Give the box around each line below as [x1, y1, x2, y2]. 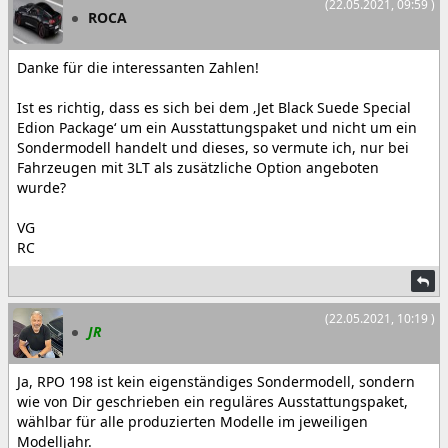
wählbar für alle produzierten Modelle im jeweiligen [17, 412, 368, 431]
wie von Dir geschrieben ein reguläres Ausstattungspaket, [17, 392, 408, 411]
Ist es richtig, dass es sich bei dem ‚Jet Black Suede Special [17, 98, 411, 117]
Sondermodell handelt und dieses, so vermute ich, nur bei [17, 138, 409, 157]
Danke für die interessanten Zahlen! [17, 58, 259, 77]
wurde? [17, 178, 66, 197]
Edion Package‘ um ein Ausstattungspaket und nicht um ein [17, 118, 417, 137]
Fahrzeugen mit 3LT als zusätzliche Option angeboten [17, 158, 379, 177]
